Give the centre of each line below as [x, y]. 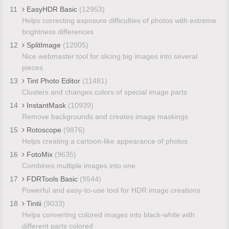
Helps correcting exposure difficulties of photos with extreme [119, 20]
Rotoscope [44, 130]
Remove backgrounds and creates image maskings [105, 116]
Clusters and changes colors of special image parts [104, 92]
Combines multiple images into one [78, 165]
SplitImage [43, 45]
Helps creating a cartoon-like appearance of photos [105, 141]
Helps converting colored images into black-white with [108, 214]
